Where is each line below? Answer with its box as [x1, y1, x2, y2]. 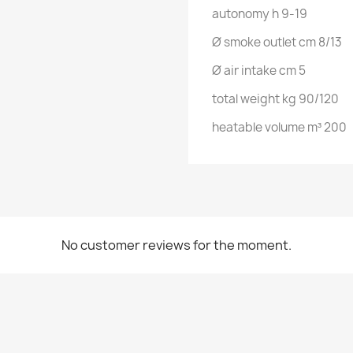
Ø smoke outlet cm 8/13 [212, 34, 342, 50]
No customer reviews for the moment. [61, 236, 292, 254]
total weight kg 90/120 [212, 91, 339, 107]
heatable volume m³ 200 [212, 119, 347, 136]
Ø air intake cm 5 [212, 62, 306, 79]
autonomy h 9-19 [212, 6, 307, 22]
